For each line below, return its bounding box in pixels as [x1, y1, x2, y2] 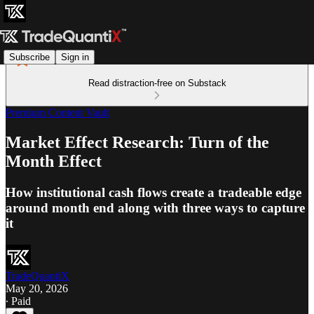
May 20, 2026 [6, 282, 68, 294]
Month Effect [6, 151, 102, 170]
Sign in [61, 51, 89, 62]
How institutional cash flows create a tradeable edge [6, 184, 301, 200]
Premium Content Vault [6, 107, 109, 118]
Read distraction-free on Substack [88, 78, 226, 88]
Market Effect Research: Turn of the [6, 132, 269, 151]
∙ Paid [6, 294, 31, 307]
